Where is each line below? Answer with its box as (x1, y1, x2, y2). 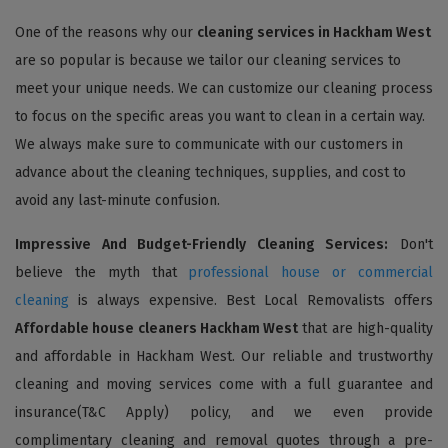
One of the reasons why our (15, 23, 197, 41)
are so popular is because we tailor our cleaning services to (15, 51, 401, 69)
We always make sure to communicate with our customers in (15, 135, 403, 153)
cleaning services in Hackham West (197, 23, 431, 41)
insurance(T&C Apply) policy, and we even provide (15, 403, 433, 421)
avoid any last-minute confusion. (15, 191, 220, 209)
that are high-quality (298, 319, 434, 337)
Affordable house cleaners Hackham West (15, 319, 299, 337)
